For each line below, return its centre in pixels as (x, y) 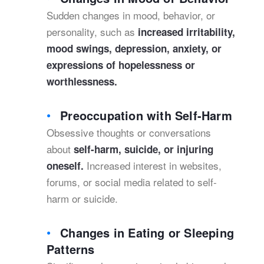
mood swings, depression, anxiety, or (134, 48)
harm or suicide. (82, 198)
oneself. (65, 166)
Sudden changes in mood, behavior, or (131, 15)
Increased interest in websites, (153, 165)
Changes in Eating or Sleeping (147, 232)
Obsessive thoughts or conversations (129, 132)
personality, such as (92, 32)
